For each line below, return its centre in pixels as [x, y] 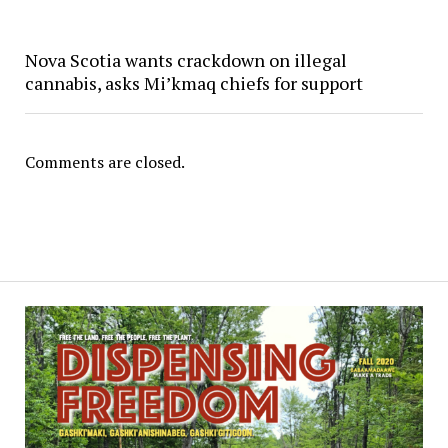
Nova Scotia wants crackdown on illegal [185, 59]
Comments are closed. [104, 161]
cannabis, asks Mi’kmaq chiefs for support [193, 82]
